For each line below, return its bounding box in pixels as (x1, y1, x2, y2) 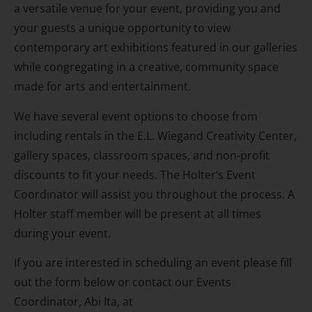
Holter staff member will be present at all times (14, 205, 261, 221)
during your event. (14, 225, 111, 241)
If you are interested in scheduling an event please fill (14, 255, 292, 271)
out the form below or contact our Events (14, 274, 231, 290)
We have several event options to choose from (14, 108, 258, 124)
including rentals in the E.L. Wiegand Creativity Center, (14, 127, 297, 143)
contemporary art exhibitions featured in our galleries (14, 40, 297, 56)
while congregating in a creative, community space (14, 59, 279, 75)
